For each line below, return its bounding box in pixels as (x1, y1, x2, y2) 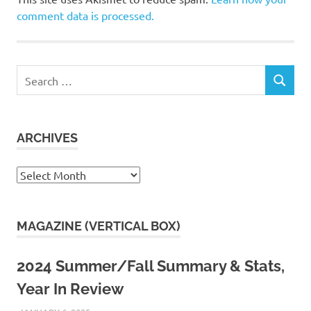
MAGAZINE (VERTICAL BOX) (17, 219, 180, 234)
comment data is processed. (17, 8, 154, 23)
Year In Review (17, 280, 124, 299)
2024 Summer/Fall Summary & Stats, (17, 257, 285, 276)
